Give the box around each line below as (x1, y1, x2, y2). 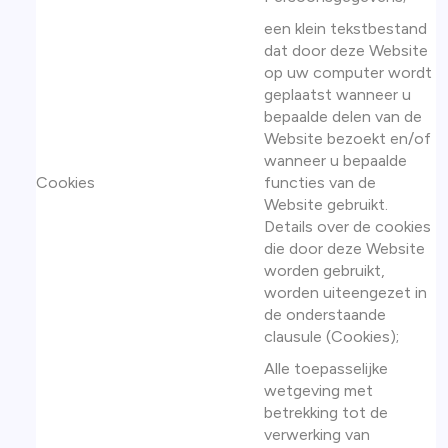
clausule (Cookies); (264, 327, 399, 346)
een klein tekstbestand (264, 19, 427, 38)
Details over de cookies (264, 217, 431, 236)
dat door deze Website (264, 41, 428, 60)
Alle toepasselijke (264, 359, 388, 378)
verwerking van (264, 425, 370, 444)
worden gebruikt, (264, 261, 385, 280)
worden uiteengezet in (264, 283, 427, 302)
